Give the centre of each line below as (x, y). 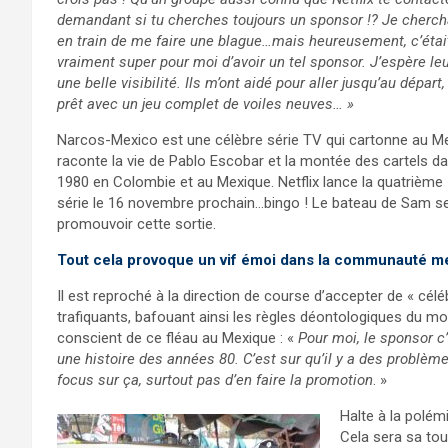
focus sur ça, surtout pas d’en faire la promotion (215, 380)
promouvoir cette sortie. (136, 224)
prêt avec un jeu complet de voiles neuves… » (205, 104)
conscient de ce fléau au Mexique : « (177, 338)
